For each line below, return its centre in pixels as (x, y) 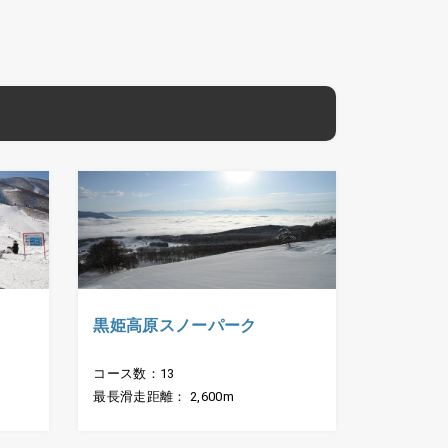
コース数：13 (134, 374)
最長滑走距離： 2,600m (163, 397)
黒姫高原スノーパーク (175, 326)
